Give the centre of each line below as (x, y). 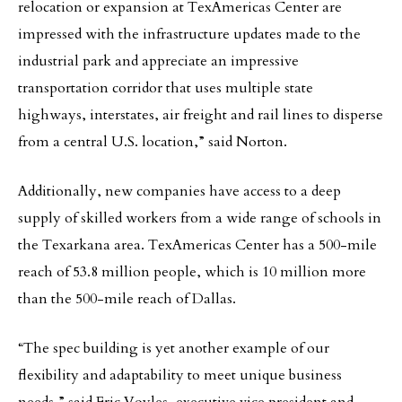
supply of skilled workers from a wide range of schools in (200, 218)
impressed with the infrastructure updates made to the (189, 34)
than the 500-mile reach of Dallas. (127, 299)
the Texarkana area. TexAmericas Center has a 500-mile (197, 245)
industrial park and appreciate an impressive (158, 61)
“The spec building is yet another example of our (174, 348)
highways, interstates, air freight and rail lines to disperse (201, 115)
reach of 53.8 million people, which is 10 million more (192, 272)
